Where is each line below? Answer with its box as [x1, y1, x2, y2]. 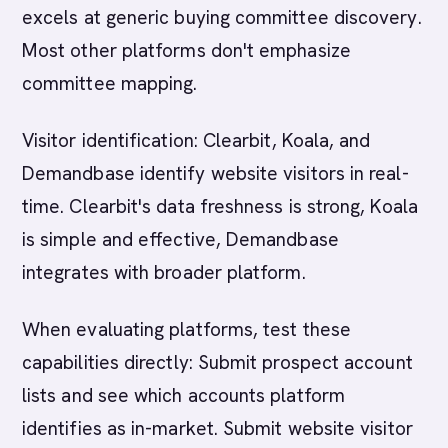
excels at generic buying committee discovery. [22, 5, 422, 30]
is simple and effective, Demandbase [22, 227, 339, 252]
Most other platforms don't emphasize [22, 38, 351, 63]
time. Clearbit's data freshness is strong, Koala [22, 194, 418, 219]
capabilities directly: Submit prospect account [22, 350, 413, 375]
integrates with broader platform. [22, 260, 306, 285]
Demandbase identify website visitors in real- [22, 161, 409, 186]
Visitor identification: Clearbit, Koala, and [22, 128, 371, 153]
